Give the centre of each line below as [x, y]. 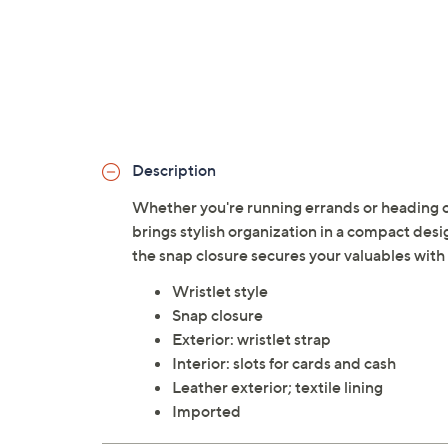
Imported [206, 411]
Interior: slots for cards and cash [284, 363]
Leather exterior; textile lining [277, 387]
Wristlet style [220, 291]
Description [174, 170]
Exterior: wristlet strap [251, 339]
